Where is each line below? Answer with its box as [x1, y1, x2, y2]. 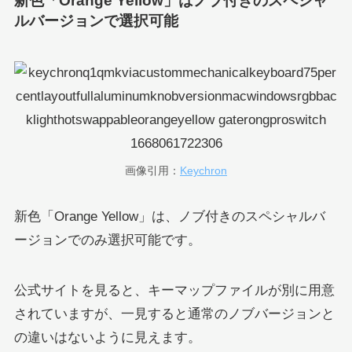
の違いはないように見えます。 [13, 330, 201, 345]
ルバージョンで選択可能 [13, 13, 178, 30]
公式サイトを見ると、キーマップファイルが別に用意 [13, 283, 335, 298]
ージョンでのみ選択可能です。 [13, 232, 201, 247]
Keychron [180, 164, 227, 177]
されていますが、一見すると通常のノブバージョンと [13, 306, 335, 321]
